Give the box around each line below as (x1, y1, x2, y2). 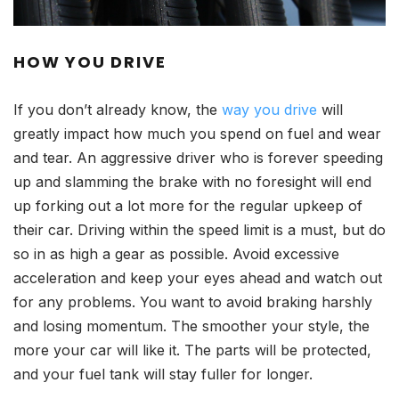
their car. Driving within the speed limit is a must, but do (13, 221, 386, 240)
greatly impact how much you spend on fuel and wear (13, 125, 381, 143)
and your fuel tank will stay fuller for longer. (13, 365, 317, 384)
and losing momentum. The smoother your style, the (13, 317, 370, 336)
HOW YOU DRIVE (13, 51, 167, 74)
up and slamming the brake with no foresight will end (13, 173, 371, 191)
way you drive (222, 101, 317, 119)
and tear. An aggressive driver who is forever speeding (13, 149, 383, 167)
